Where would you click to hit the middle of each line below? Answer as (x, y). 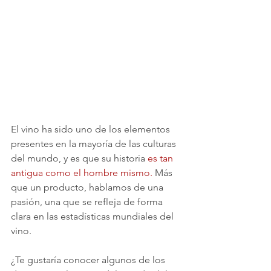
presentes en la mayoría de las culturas (95, 144)
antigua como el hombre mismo (80, 173)
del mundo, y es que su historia (79, 158)
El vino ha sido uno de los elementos (92, 129)
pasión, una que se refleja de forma (88, 202)
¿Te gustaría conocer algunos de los (89, 260)
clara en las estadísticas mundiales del (93, 217)
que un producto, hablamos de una (88, 188)
